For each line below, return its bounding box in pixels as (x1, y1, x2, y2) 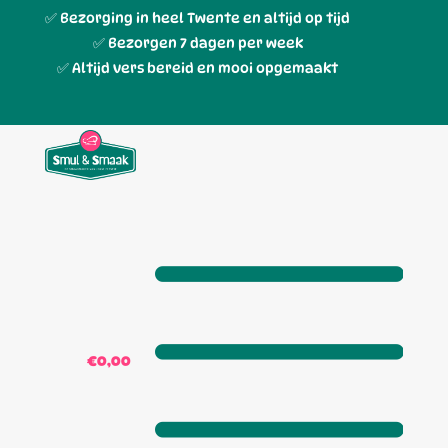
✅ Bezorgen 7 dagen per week (92, 34, 303, 51)
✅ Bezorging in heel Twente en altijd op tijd (45, 9, 350, 26)
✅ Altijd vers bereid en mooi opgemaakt (57, 59, 338, 76)
